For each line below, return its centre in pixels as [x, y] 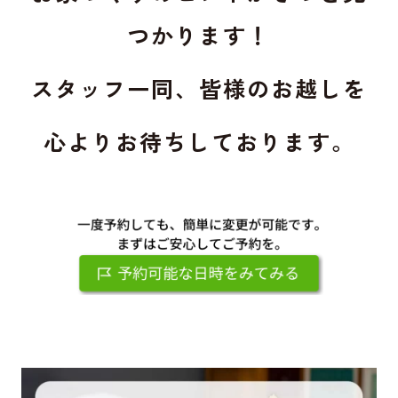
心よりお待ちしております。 [199, 142]
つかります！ [199, 35]
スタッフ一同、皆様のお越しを [199, 88]
